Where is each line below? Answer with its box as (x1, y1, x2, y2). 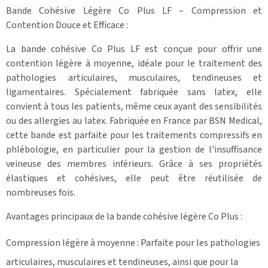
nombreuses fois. (6, 185, 75, 199)
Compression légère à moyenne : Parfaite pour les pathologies (6, 236, 260, 249)
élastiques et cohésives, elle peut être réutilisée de (6, 171, 262, 185)
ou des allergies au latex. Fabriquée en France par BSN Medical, (6, 114, 262, 127)
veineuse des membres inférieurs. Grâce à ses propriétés (6, 157, 262, 170)
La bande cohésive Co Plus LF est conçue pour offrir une (6, 42, 262, 56)
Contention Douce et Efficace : (6, 18, 128, 32)
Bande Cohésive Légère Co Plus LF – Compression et (6, 4, 262, 17)
